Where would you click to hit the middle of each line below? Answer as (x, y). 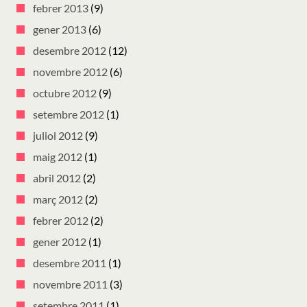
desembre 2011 (70, 263)
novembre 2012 (70, 72)
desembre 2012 (70, 51)
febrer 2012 (61, 221)
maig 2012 (58, 157)
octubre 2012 (65, 93)
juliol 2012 (58, 136)
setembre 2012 (69, 114)
